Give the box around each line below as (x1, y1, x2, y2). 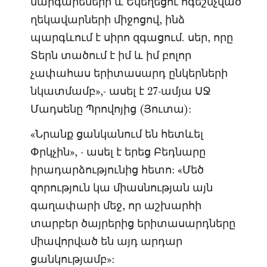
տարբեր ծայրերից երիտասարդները (30, 216, 235, 231)
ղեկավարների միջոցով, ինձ (30, 12, 185, 27)
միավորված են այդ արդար (30, 234, 182, 249)
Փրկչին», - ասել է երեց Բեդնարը (30, 144, 206, 160)
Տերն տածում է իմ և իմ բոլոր (30, 48, 191, 63)
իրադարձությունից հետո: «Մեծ (30, 162, 204, 178)
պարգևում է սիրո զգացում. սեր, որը (30, 30, 233, 45)
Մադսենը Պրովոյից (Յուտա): (30, 101, 191, 117)
